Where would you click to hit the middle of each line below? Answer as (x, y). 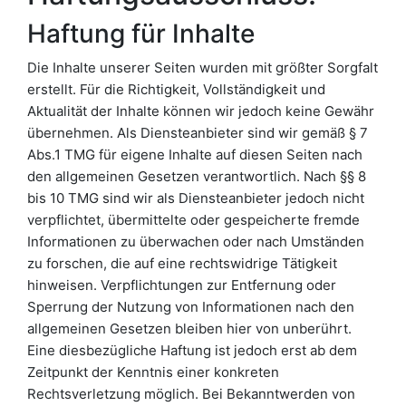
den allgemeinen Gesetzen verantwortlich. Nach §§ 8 (197, 177)
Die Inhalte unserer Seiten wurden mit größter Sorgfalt (203, 68)
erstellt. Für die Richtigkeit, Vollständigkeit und (176, 90)
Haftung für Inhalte (141, 34)
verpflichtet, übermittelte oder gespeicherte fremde (193, 220)
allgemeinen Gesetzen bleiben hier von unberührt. (189, 329)
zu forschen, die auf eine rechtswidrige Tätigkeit (182, 264)
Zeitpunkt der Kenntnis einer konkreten (153, 372)
